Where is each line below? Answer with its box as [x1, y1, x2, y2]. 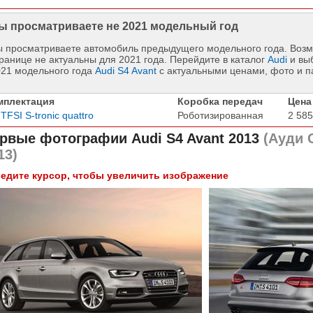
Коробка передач [177, 95, 263, 107]
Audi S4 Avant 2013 [131, 130, 259, 146]
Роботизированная [177, 109, 263, 121]
